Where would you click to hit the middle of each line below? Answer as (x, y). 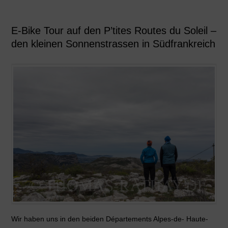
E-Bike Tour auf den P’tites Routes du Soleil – (113, 30)
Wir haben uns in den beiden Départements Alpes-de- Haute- (109, 219)
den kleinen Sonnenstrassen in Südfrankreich (113, 44)
